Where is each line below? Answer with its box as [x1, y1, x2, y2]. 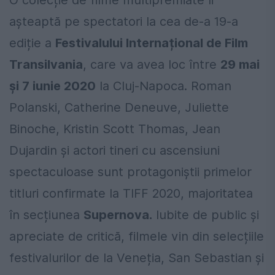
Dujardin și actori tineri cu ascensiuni [9, 142, 220, 158]
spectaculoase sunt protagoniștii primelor [9, 164, 252, 179]
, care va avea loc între [83, 56, 220, 72]
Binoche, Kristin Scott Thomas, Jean [9, 121, 220, 136]
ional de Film [174, 35, 248, 50]
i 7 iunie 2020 [16, 78, 96, 93]
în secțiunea [9, 207, 83, 222]
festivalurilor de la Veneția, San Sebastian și [9, 250, 264, 265]
